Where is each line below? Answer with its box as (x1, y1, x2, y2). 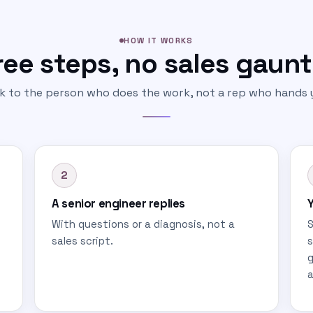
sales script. (52, 235, 114, 247)
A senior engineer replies (52, 196, 185, 211)
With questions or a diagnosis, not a (52, 218, 235, 231)
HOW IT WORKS (124, 35, 194, 45)
